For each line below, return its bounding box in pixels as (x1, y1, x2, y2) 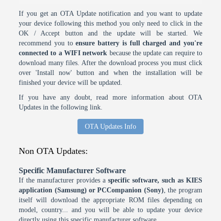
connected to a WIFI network (19, 49, 108, 57)
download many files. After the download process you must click (19, 59, 202, 67)
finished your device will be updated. (19, 78, 123, 86)
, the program (163, 186, 202, 194)
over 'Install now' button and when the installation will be (19, 69, 202, 76)
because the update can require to (107, 49, 202, 57)
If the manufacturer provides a (19, 176, 108, 184)
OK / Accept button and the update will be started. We (19, 29, 202, 37)
